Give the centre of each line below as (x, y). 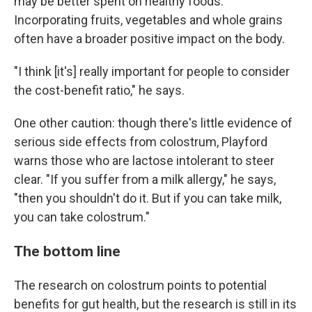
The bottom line (67, 251)
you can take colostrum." (82, 217)
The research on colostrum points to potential (140, 286)
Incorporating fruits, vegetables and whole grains (148, 20)
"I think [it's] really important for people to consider (152, 72)
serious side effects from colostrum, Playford (141, 142)
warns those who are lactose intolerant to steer (144, 161)
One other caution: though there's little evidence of (153, 123)
